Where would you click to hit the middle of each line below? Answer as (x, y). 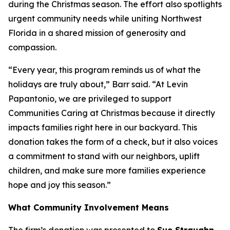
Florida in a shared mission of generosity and (97, 33)
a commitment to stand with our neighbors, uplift (104, 156)
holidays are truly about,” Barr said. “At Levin (98, 84)
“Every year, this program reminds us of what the (104, 70)
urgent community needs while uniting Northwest (105, 19)
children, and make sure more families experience (107, 171)
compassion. (32, 47)
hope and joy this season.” (60, 185)
